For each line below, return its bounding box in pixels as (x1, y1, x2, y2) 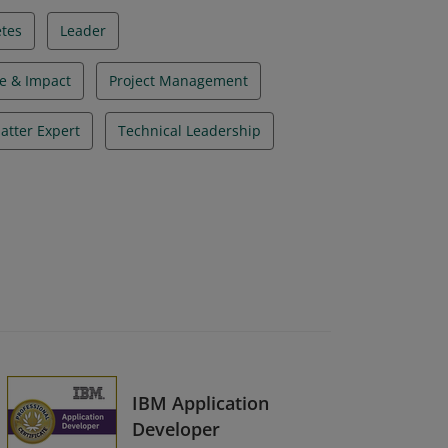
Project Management (109, 71, 248, 90)
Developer (132, 416, 220, 441)
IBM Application (132, 390, 269, 415)
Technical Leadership (118, 121, 261, 140)
